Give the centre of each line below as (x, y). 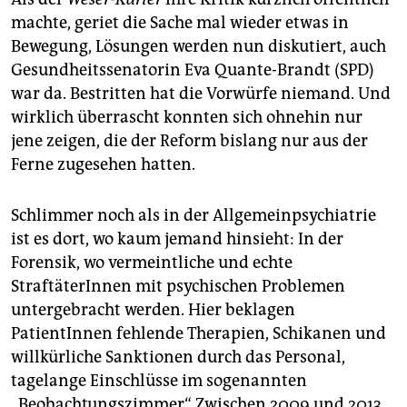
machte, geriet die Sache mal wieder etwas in (180, 23)
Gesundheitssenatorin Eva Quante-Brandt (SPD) (193, 70)
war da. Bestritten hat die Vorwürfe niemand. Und (201, 94)
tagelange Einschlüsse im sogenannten (159, 381)
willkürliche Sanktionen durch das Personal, (178, 357)
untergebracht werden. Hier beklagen (153, 310)
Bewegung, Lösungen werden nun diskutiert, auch (199, 47)
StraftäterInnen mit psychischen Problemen (178, 287)
